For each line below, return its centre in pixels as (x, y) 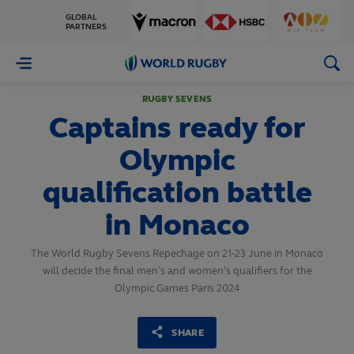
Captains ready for (177, 128)
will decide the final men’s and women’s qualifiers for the (177, 271)
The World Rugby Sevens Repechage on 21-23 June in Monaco (177, 254)
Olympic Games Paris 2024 (177, 288)
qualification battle (177, 192)
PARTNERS (86, 27)
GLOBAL (81, 17)
